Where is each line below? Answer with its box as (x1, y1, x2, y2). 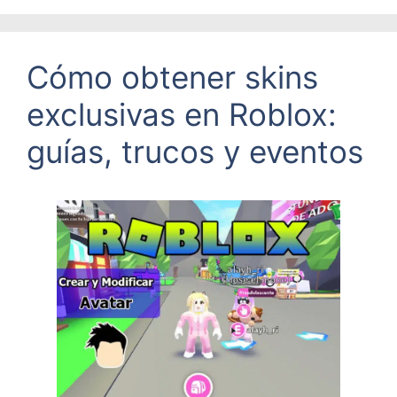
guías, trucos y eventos (27, 133, 363, 171)
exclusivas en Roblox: (27, 96, 337, 134)
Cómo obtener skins (27, 58, 318, 97)
